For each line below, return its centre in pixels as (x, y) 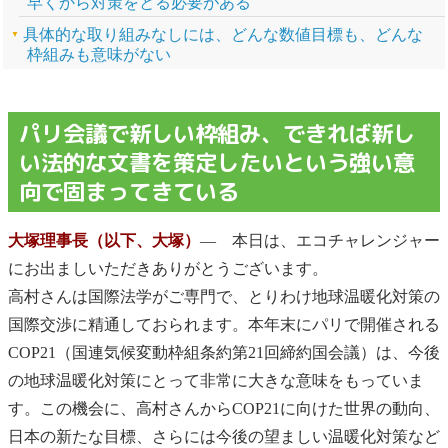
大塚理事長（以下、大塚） (104, 240)
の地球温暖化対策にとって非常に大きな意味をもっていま (216, 380)
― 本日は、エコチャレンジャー (320, 240)
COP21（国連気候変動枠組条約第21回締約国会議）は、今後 (224, 352)
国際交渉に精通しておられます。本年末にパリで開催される (224, 324)
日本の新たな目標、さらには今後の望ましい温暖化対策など (224, 436)
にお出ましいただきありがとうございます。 (168, 268)
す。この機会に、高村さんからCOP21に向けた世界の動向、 (224, 408)
